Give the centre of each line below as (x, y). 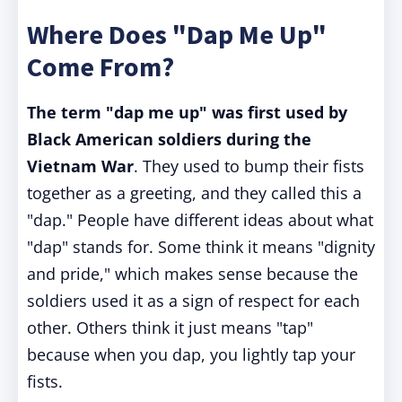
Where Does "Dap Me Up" (177, 34)
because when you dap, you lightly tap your (191, 354)
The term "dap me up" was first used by (187, 112)
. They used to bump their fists (249, 166)
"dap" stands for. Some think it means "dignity (201, 247)
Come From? (100, 66)
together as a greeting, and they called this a (194, 193)
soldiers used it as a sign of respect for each (193, 301)
